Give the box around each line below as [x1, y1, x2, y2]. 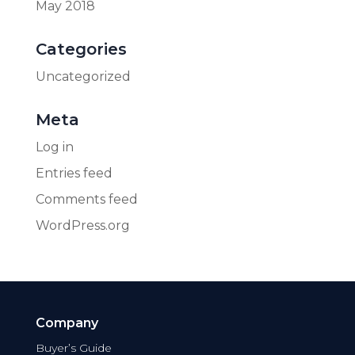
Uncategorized [35, 69, 131, 84]
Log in [35, 139, 74, 155]
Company [35, 315, 98, 330]
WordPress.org [35, 218, 130, 233]
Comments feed [35, 192, 138, 207]
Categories [35, 40, 127, 59]
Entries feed [35, 166, 113, 181]
